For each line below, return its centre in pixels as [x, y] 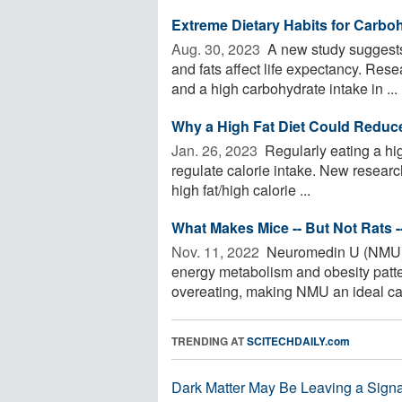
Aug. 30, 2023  [218, 48]
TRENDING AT [209, 341]
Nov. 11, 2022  [217, 251]
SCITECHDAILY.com [298, 341]
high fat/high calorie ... [241, 189]
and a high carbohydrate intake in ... [284, 88]
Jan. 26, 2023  [216, 150]
